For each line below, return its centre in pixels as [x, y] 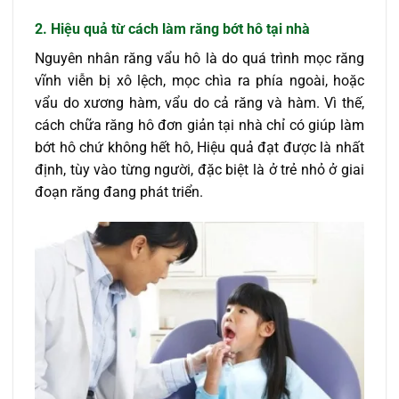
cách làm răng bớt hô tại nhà [217, 28]
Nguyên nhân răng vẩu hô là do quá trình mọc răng [199, 58]
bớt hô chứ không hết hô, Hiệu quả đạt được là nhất [199, 147]
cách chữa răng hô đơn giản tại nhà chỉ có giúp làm [199, 125]
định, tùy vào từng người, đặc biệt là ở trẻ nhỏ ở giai [199, 169]
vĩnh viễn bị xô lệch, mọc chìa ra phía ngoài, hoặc [199, 80]
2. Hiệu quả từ [80, 28]
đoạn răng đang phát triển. [119, 191]
